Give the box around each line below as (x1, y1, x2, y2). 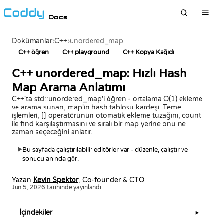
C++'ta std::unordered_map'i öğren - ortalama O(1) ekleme (12, 95, 202, 103)
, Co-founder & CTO (78, 176, 144, 184)
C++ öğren (18, 48, 49, 56)
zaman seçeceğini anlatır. (12, 128, 93, 136)
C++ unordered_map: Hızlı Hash (12, 67, 187, 81)
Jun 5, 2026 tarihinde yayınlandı (12, 184, 101, 191)
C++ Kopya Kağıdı (123, 48, 174, 56)
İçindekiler (19, 208, 52, 217)
